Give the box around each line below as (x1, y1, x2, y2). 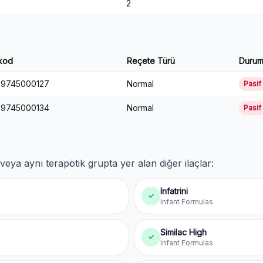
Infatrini (160, 186, 188, 196)
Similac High (160, 227, 207, 237)
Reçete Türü (127, 56, 175, 66)
